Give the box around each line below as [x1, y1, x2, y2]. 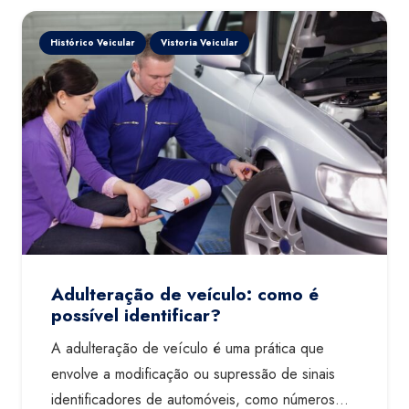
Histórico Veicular [50, 35, 136, 49]
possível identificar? [51, 302, 221, 329]
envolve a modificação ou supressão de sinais [51, 363, 335, 385]
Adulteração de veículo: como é [51, 281, 319, 308]
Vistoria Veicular [161, 35, 239, 49]
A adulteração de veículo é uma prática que [51, 338, 324, 360]
